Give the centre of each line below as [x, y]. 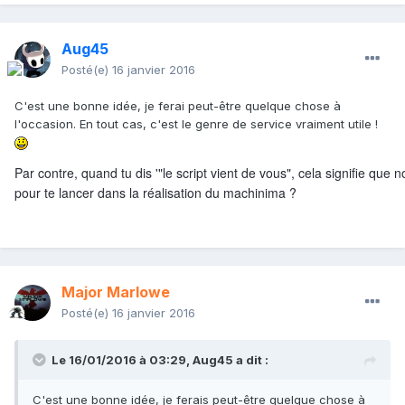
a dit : [251, 360]
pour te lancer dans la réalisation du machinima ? [155, 193]
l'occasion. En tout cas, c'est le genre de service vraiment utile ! [196, 124]
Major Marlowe [116, 292]
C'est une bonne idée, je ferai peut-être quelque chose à [178, 106]
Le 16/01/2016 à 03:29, [122, 360]
